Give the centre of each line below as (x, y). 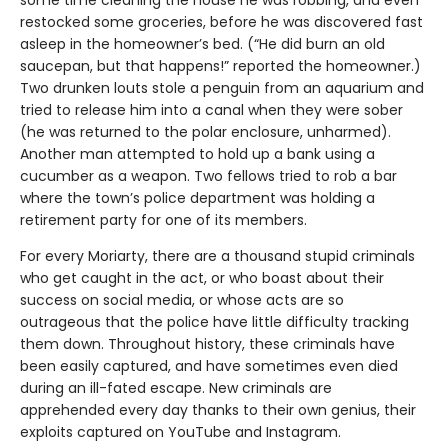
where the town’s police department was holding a (197, 197)
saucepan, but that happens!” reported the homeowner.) (220, 65)
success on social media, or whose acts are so (182, 299)
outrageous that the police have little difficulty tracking (214, 321)
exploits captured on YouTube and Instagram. (180, 431)
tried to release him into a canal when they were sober (211, 109)
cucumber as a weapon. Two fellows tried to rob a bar (208, 175)
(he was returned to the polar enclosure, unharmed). (205, 131)
